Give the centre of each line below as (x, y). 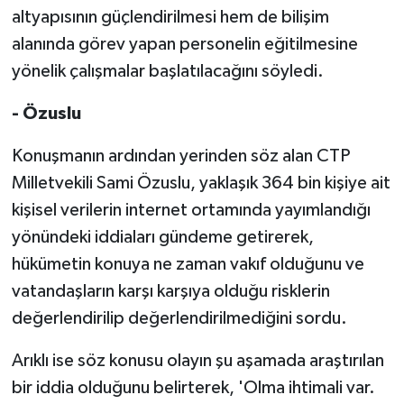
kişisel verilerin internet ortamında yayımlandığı (191, 210)
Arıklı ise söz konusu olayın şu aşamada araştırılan (197, 360)
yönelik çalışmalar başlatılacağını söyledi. (167, 71)
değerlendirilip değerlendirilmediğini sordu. (179, 318)
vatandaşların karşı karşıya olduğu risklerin (170, 291)
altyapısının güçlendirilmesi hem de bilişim (170, 17)
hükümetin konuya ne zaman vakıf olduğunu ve (188, 264)
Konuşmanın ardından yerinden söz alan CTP (180, 156)
